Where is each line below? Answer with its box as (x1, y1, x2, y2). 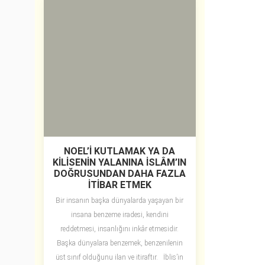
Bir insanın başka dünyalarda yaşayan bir (56, 196, 184, 205)
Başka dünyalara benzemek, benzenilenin (56, 239, 183, 248)
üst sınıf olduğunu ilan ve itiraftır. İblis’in (56, 253, 184, 262)
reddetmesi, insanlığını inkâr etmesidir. (60, 225, 179, 234)
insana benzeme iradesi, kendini (70, 211, 169, 219)
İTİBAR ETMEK (88, 179, 151, 191)
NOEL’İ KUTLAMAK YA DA (64, 146, 176, 157)
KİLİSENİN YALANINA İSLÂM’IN (53, 157, 187, 169)
